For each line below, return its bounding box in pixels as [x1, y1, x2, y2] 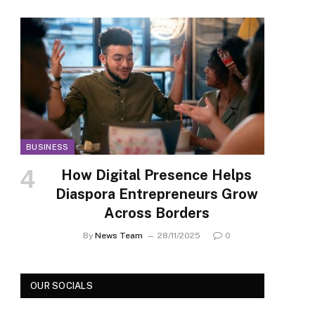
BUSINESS [26, 142, 69, 151]
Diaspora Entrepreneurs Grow [55, 185, 258, 202]
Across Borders [103, 204, 210, 221]
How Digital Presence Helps [61, 166, 252, 184]
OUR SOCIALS [30, 280, 93, 291]
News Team [94, 230, 143, 240]
